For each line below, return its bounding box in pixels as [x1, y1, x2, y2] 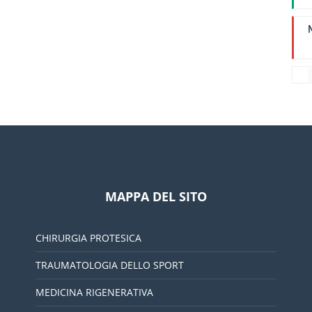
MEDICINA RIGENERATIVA [35, 286, 153, 299]
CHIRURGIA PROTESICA [35, 231, 141, 244]
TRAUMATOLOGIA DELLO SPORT [35, 258, 184, 272]
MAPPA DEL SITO [104, 188, 207, 205]
